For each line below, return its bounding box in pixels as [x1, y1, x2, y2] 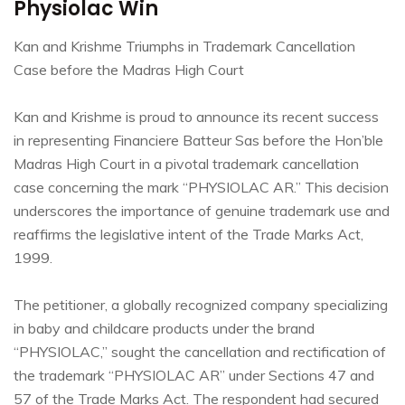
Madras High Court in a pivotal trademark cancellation [14, 155, 359, 174]
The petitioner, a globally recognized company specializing [14, 296, 388, 315]
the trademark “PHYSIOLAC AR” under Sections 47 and [14, 366, 374, 385]
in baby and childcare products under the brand [14, 319, 315, 338]
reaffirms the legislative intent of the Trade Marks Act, [14, 225, 363, 244]
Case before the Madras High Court [14, 61, 244, 80]
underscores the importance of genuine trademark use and [14, 202, 390, 221]
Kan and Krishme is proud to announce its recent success [14, 108, 379, 127]
